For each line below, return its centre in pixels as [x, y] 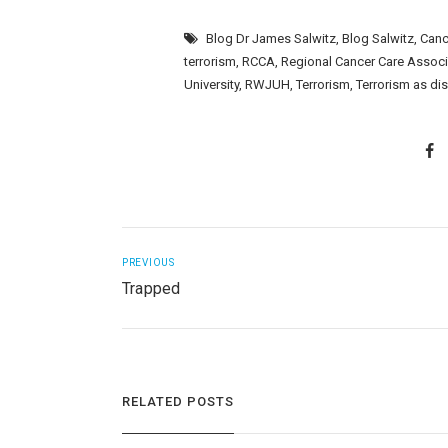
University [212, 84]
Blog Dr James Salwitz [271, 38]
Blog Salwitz [378, 38]
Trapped [151, 289]
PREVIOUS [148, 263]
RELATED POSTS [177, 401]
